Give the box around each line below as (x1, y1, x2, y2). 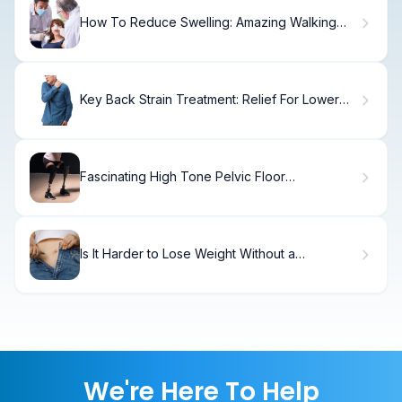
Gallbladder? (80, 261, 154, 277)
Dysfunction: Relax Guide (80, 184, 228, 200)
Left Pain (80, 107, 131, 123)
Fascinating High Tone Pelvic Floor (80, 169, 285, 185)
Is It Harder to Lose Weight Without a (80, 246, 295, 262)
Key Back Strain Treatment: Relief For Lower (80, 92, 339, 108)
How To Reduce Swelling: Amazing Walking (80, 14, 336, 31)
